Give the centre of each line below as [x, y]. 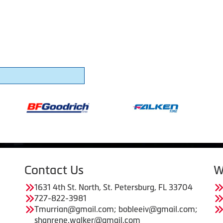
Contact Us [54, 170]
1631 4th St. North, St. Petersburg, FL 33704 [113, 187]
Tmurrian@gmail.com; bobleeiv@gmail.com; [116, 209]
